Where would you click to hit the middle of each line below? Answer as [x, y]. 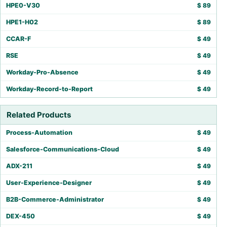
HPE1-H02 [22, 22]
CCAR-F [18, 39]
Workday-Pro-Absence [42, 72]
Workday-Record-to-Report [49, 89]
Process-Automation [39, 133]
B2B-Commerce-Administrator [55, 199]
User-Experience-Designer [49, 183]
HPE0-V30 [23, 5]
